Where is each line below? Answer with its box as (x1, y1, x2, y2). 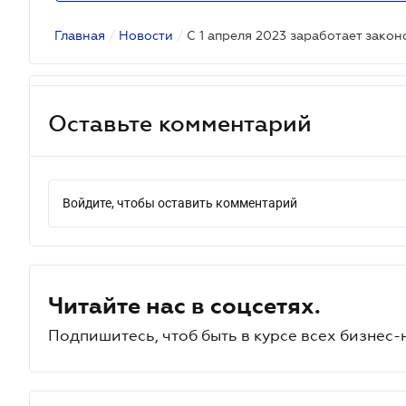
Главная (54, 28, 105, 43)
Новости (119, 28, 173, 43)
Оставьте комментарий (48, 110, 312, 136)
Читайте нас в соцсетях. (48, 293, 321, 318)
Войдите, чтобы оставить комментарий (63, 196, 297, 210)
